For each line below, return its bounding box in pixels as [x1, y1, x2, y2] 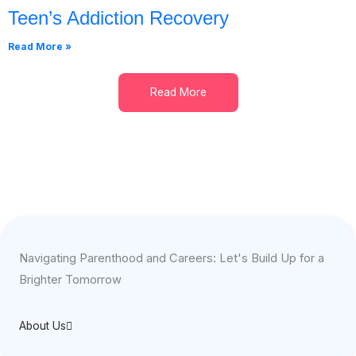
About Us [19, 319, 66, 332]
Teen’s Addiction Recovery [8, 6, 229, 29]
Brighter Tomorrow [19, 272, 122, 287]
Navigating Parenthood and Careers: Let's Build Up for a [19, 250, 324, 265]
